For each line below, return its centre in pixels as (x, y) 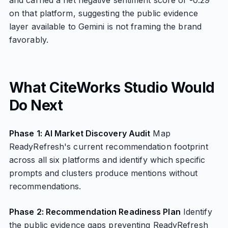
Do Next (36, 105)
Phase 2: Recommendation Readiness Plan (95, 212)
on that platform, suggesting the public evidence (103, 13)
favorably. (28, 40)
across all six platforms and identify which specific (107, 160)
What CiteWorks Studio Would (112, 88)
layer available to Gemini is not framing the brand (105, 26)
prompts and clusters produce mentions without (103, 173)
